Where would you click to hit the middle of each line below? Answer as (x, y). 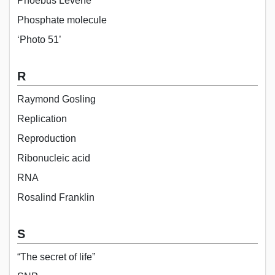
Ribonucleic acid (54, 158)
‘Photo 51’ (39, 39)
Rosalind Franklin (56, 197)
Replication (42, 118)
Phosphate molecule (62, 20)
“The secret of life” (56, 257)
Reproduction (47, 138)
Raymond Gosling (56, 99)
